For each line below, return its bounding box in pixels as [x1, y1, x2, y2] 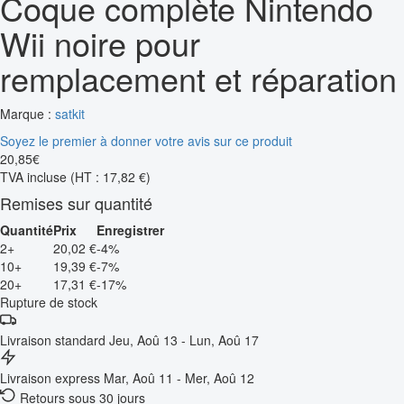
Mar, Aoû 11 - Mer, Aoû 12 [104, 368, 254, 387]
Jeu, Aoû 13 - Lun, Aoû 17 [109, 330, 259, 349]
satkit [55, 104, 85, 123]
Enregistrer [96, 220, 164, 239]
